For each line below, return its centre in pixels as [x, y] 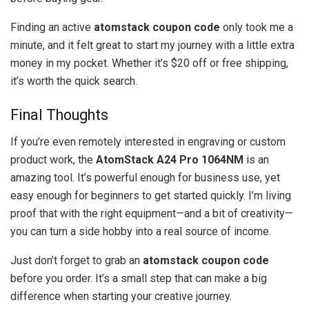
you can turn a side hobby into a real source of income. [141, 231]
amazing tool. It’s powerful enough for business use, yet [145, 177]
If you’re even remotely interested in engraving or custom [148, 141]
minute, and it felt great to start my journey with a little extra [152, 45]
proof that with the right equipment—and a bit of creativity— [152, 213]
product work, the [53, 159]
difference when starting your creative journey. [121, 296]
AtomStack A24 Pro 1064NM [170, 159]
